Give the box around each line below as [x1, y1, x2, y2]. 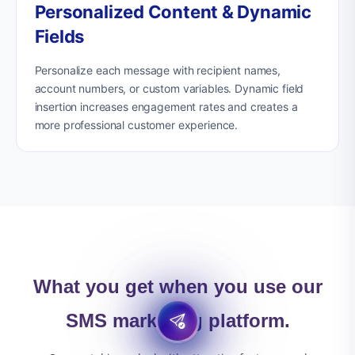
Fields [34, 25, 85, 47]
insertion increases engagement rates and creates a [34, 99, 298, 113]
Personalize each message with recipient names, [34, 63, 281, 77]
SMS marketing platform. [65, 309, 290, 331]
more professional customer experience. [34, 117, 239, 132]
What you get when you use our [32, 275, 323, 297]
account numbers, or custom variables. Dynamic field [34, 81, 304, 95]
